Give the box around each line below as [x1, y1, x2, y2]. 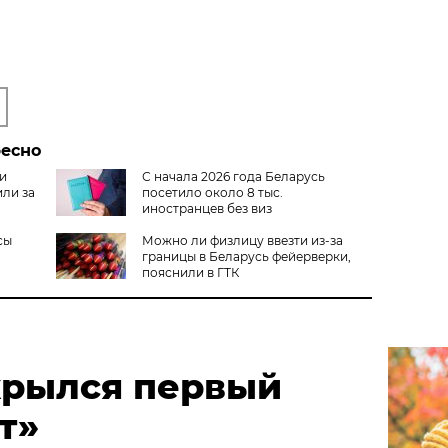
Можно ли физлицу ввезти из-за [141, 232, 343, 248]
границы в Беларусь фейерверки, [141, 248, 351, 264]
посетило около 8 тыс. [141, 184, 283, 200]
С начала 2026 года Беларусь [141, 168, 325, 184]
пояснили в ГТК [141, 264, 239, 280]
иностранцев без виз [141, 200, 272, 216]
